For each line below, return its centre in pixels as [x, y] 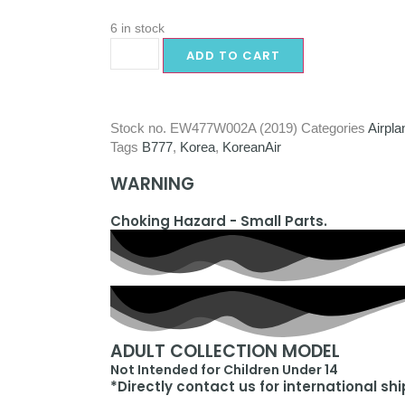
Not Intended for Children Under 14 [224, 370]
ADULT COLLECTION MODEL [225, 351]
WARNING [152, 184]
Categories [333, 128]
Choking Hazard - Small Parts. [219, 221]
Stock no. [140, 128]
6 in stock [137, 28]
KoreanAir [252, 147]
